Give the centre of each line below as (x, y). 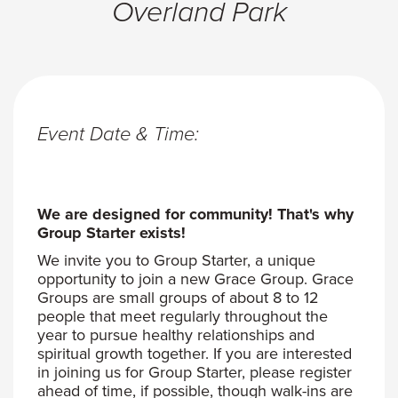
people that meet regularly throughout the (183, 316)
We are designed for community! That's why (195, 214)
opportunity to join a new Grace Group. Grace (195, 279)
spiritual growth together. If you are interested (195, 353)
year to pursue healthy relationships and (176, 334)
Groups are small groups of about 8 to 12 (178, 297)
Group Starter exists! (111, 232)
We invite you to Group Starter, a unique (176, 260)
